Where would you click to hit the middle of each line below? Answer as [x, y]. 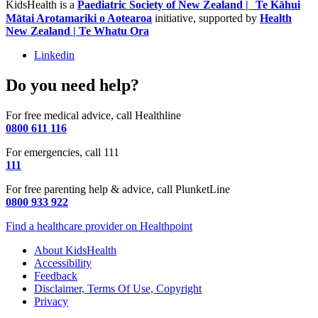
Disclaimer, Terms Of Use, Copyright [118, 288]
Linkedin [54, 55]
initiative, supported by [206, 18]
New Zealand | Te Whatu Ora [77, 31]
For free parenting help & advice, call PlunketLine [118, 189]
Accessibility [63, 263]
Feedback [56, 275]
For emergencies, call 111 [62, 152]
